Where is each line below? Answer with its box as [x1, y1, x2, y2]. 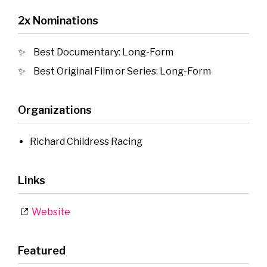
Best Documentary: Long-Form [33, 46, 173, 58]
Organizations [18, 104, 92, 117]
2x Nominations [18, 14, 98, 27]
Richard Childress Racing [30, 136, 142, 148]
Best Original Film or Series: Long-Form [33, 66, 211, 77]
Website [28, 206, 70, 218]
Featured [18, 244, 66, 257]
